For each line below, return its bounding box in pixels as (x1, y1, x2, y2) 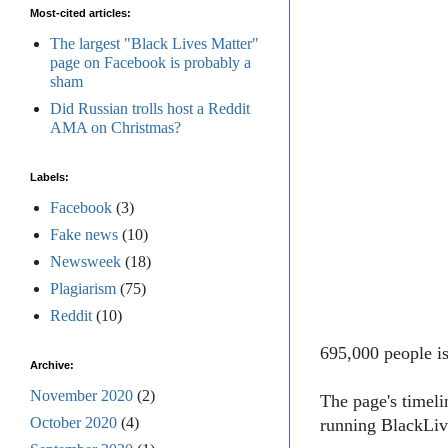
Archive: (30, 359, 74, 371)
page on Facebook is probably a (50, 54, 251, 71)
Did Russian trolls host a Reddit (50, 100, 250, 117)
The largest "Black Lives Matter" (50, 35, 259, 52)
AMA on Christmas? (50, 119, 181, 136)
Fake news (50, 226, 118, 243)
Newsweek (50, 253, 121, 270)
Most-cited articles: (30, 7, 131, 19)
